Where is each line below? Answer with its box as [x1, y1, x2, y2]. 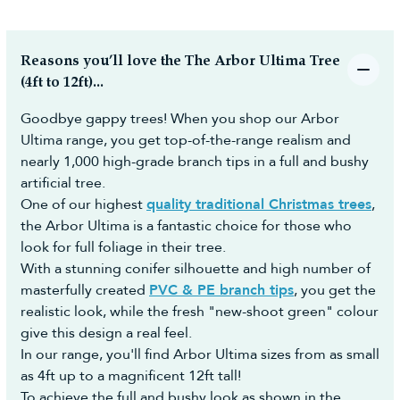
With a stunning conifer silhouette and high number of [21, 259, 371, 279]
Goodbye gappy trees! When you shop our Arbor [21, 109, 339, 129]
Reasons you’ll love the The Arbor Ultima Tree [21, 54, 340, 70]
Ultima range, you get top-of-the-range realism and [21, 130, 351, 151]
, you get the [294, 280, 376, 301]
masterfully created [21, 280, 149, 301]
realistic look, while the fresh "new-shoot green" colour [21, 302, 379, 322]
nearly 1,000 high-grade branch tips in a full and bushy [21, 152, 369, 172]
